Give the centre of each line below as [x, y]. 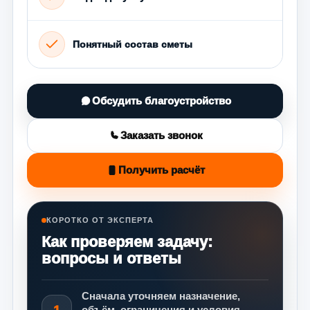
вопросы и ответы [111, 259]
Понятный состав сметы [133, 44]
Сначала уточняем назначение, [161, 296]
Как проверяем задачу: [127, 242]
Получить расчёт [161, 170]
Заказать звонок [161, 136]
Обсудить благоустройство [161, 101]
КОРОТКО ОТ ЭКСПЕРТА [100, 220]
